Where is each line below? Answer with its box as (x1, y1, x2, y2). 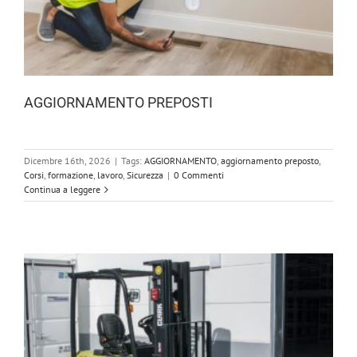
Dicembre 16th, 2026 (24, 155, 111, 167)
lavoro (97, 169, 123, 182)
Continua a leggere (24, 183, 100, 196)
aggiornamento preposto (221, 155, 319, 167)
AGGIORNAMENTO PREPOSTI (24, 94, 213, 112)
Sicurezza (127, 169, 163, 182)
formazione (48, 169, 93, 182)
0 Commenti (174, 169, 224, 182)
